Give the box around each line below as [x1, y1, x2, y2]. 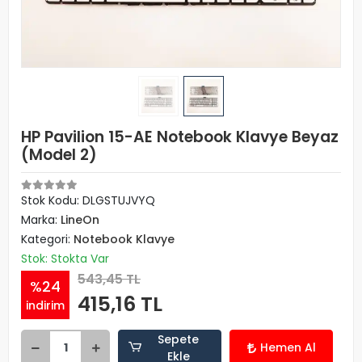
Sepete [158, 330, 200, 347]
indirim [26, 297, 65, 314]
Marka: [21, 212, 61, 228]
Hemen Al [259, 339, 316, 356]
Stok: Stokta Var [21, 250, 109, 267]
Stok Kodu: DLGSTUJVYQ [21, 192, 155, 208]
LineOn [61, 212, 99, 228]
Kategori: [21, 231, 74, 247]
